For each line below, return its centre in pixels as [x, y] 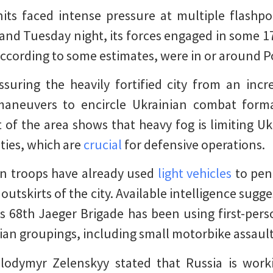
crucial [103, 144]
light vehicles [195, 173]
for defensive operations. [193, 144]
